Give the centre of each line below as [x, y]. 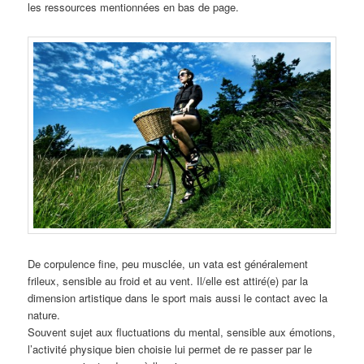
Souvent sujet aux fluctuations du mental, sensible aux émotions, [182, 331]
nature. [44, 314]
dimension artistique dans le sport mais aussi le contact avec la [178, 297]
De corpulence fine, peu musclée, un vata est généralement [168, 263]
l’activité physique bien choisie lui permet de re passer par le [170, 349]
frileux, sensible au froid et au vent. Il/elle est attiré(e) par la [168, 280]
